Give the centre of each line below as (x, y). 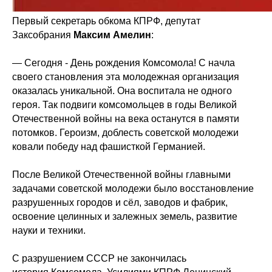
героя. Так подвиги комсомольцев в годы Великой (124, 105)
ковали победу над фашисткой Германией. (109, 147)
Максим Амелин (112, 35)
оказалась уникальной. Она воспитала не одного (122, 91)
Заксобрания (43, 35)
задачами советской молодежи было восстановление (133, 189)
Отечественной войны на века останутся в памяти (126, 119)
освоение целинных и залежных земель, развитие (125, 216)
